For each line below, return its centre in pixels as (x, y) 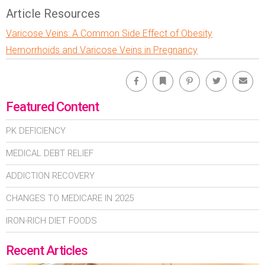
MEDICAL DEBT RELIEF (50, 153)
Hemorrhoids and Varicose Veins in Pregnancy (102, 50)
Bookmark (185, 74)
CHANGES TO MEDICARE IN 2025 (70, 198)
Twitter (235, 74)
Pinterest (211, 74)
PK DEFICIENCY (36, 130)
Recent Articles (47, 250)
